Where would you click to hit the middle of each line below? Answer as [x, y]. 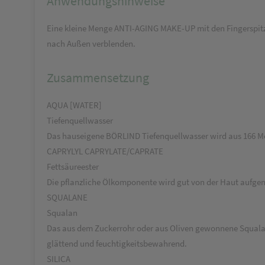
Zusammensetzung [98, 77]
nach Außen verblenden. [91, 43]
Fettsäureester [73, 167]
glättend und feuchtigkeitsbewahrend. [117, 243]
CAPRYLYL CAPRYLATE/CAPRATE [105, 151]
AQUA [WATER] [74, 105]
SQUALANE [67, 197]
